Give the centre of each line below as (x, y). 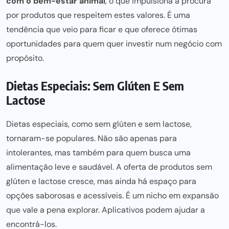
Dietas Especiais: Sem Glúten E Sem (95, 85)
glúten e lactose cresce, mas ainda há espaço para (101, 181)
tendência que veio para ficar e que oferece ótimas (102, 29)
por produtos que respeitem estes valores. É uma (98, 15)
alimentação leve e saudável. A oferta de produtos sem (109, 167)
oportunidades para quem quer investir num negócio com (114, 44)
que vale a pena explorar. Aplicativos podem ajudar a (106, 210)
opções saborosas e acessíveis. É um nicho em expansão (112, 196)
